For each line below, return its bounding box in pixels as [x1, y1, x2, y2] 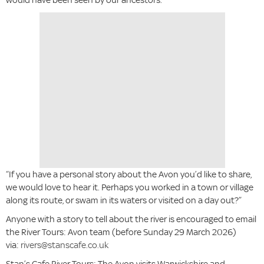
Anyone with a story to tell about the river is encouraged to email [6, 213, 256, 225]
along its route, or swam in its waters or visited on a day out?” [6, 194, 242, 206]
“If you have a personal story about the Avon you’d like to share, [6, 169, 252, 180]
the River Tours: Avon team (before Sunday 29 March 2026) [6, 226, 236, 238]
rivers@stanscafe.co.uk [21, 239, 108, 251]
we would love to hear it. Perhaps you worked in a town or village [6, 181, 253, 193]
